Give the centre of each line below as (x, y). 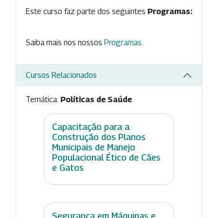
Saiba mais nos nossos (65, 42)
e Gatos (68, 167)
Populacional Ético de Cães (106, 157)
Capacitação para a (91, 127)
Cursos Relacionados (61, 75)
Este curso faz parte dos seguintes (87, 11)
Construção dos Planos (99, 137)
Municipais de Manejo (94, 147)
